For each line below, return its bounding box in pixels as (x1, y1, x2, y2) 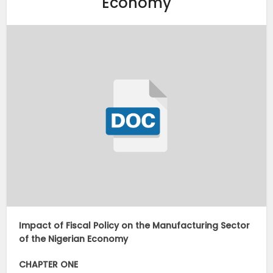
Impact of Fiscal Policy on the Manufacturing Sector (19, 219, 250, 232)
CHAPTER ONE (19, 258, 79, 271)
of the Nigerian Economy (19, 233, 129, 246)
